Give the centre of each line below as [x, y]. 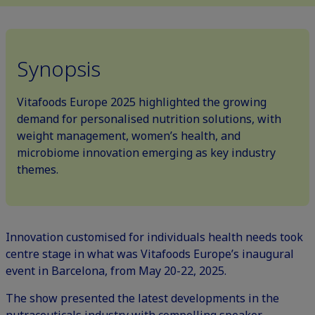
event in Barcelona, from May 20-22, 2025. [116, 271]
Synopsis [59, 69]
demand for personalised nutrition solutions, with [149, 119]
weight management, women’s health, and [129, 136]
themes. [38, 169]
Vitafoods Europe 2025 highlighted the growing [142, 102]
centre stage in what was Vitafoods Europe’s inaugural [150, 254]
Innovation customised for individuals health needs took [154, 237]
